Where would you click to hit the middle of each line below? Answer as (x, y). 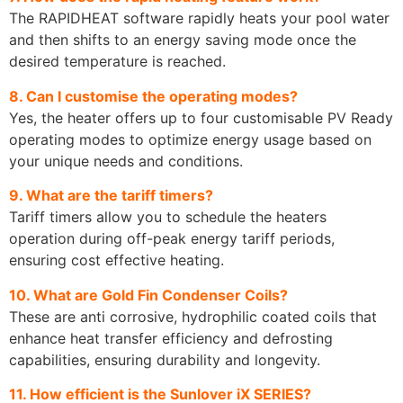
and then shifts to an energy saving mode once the (183, 40)
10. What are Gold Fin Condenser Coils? (148, 295)
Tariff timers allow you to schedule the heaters (168, 217)
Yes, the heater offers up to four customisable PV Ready (201, 117)
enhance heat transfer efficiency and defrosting (171, 338)
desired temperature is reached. (117, 62)
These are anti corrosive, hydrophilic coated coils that (193, 316)
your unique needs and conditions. (126, 161)
